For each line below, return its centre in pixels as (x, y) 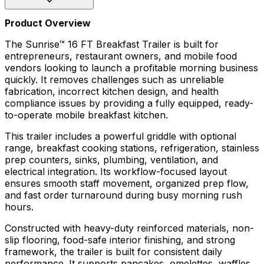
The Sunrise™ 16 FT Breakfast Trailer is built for (112, 44)
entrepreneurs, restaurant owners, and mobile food (121, 56)
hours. (19, 207)
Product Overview (48, 23)
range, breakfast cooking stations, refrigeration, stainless (132, 148)
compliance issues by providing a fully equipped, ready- (129, 103)
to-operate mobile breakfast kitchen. (86, 115)
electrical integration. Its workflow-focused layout (116, 172)
